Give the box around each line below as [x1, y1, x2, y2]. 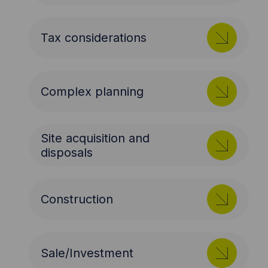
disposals [41, 145, 93, 160]
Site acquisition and [41, 131, 150, 146]
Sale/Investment [41, 246, 134, 261]
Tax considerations [41, 31, 147, 45]
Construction [41, 192, 114, 207]
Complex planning [41, 84, 144, 99]
